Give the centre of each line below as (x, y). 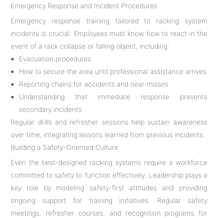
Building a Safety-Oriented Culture (65, 147)
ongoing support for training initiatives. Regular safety (109, 200)
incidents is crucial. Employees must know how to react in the (109, 33)
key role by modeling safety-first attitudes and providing (109, 187)
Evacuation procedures (55, 58)
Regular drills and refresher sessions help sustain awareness (109, 122)
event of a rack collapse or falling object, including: (90, 46)
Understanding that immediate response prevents (113, 96)
